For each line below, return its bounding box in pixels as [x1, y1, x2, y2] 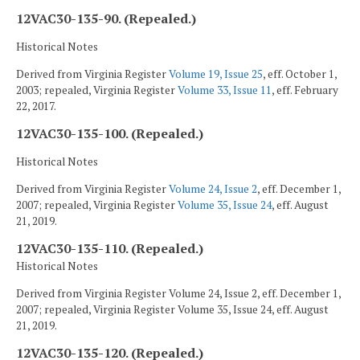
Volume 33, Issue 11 [178, 82, 272, 97]
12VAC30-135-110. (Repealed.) [16, 239, 203, 258]
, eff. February [272, 82, 338, 97]
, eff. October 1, [263, 66, 337, 81]
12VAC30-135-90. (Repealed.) [16, 10, 196, 28]
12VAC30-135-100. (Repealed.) [16, 125, 203, 143]
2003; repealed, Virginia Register [16, 82, 178, 97]
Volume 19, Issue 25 [169, 66, 263, 81]
